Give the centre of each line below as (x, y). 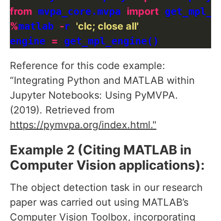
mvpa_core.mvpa (79, 12)
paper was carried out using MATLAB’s (99, 203)
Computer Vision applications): (107, 165)
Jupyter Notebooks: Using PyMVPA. (94, 95)
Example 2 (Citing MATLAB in (101, 150)
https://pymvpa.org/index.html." (83, 125)
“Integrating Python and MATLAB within (102, 81)
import (143, 12)
